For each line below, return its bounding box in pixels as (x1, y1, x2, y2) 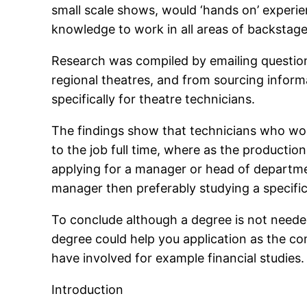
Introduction (51, 282, 124, 297)
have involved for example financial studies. (51, 251, 305, 266)
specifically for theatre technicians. (51, 92, 256, 107)
